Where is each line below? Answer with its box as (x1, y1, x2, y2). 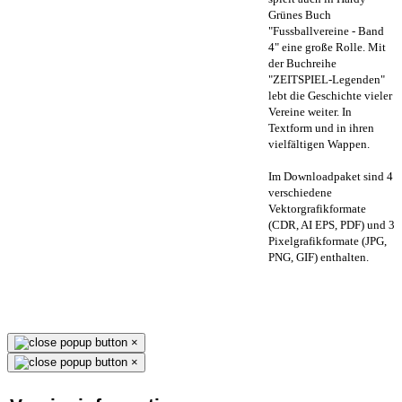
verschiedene (268, 185, 332, 199)
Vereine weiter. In (268, 104, 352, 118)
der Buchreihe (268, 56, 336, 70)
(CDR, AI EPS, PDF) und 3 (268, 217, 395, 232)
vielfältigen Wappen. (268, 136, 370, 151)
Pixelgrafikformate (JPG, (268, 233, 387, 248)
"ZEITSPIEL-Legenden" (268, 72, 385, 86)
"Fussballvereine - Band (268, 23, 384, 38)
